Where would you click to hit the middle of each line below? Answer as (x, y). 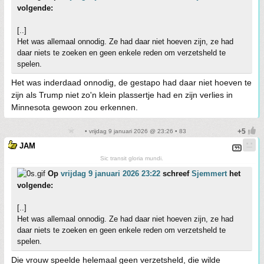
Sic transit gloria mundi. (132, 158)
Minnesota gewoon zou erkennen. (75, 107)
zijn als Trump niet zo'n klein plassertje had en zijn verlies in (122, 95)
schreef (176, 174)
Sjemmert (209, 174)
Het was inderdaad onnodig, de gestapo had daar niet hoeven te (131, 82)
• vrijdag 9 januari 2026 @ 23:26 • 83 (134, 131)
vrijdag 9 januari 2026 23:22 (110, 174)
